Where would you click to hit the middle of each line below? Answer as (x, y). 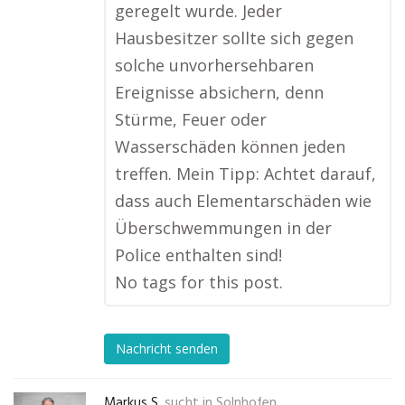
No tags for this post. (199, 282)
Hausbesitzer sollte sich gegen (234, 38)
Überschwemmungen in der (223, 228)
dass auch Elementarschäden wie (243, 201)
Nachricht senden (167, 349)
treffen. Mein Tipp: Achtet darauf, (245, 174)
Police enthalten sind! (198, 255)
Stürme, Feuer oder (191, 119)
